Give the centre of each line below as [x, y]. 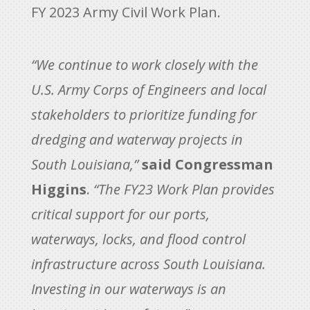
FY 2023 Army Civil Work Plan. [126, 12]
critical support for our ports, [120, 214]
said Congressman [207, 164]
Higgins [58, 189]
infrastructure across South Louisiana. [148, 264]
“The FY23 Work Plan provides [182, 189]
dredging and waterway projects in [137, 139]
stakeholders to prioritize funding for [144, 114]
